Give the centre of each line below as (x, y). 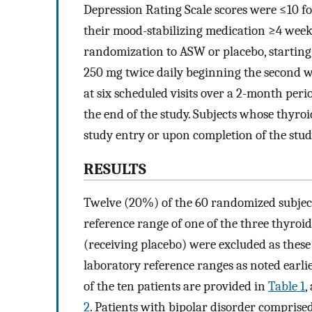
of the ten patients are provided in (176, 287)
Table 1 (287, 287)
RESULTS (115, 169)
